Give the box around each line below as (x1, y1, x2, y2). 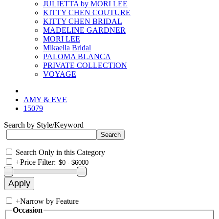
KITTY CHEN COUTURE (43, 8, 131, 17)
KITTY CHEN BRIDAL (43, 17, 122, 25)
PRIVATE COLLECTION (43, 61, 127, 69)
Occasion (13, 206, 43, 214)
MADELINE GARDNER (43, 26, 126, 34)
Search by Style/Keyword (4, 121, 84, 129)
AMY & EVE (23, 95, 67, 104)
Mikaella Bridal (43, 44, 91, 52)
